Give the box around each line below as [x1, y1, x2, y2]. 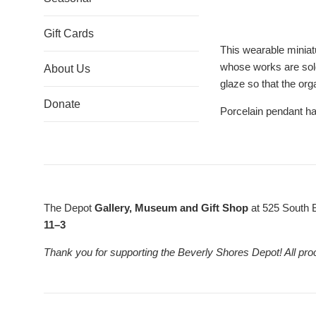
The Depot [44, 202, 95, 214]
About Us [44, 63, 90, 75]
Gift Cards [44, 28, 94, 39]
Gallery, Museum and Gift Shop [95, 202, 248, 214]
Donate [44, 98, 80, 110]
